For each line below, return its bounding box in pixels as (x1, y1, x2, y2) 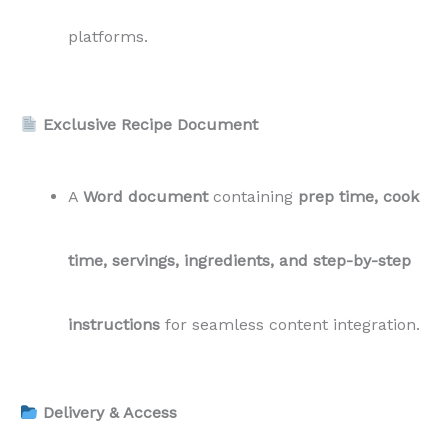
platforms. (68, 27, 148, 47)
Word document (83, 187, 208, 207)
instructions (68, 315, 160, 335)
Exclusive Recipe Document (43, 115, 259, 135)
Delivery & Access (43, 403, 178, 423)
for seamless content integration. (160, 315, 420, 335)
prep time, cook (298, 187, 419, 207)
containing (208, 187, 298, 207)
